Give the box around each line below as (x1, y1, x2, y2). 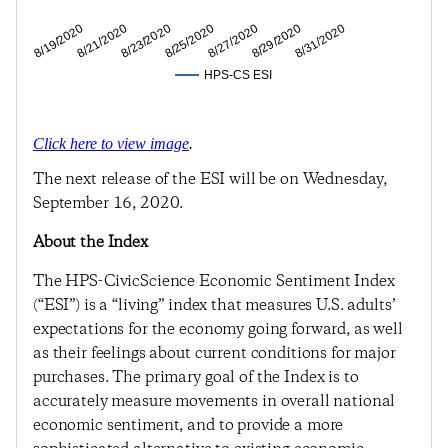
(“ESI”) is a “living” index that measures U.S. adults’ (33, 295, 396, 316)
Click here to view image (33, 135, 189, 152)
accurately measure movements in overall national (33, 391, 396, 412)
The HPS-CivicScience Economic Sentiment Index (33, 271, 395, 292)
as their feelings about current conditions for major (33, 343, 396, 364)
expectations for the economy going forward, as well (33, 319, 403, 340)
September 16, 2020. (33, 193, 184, 214)
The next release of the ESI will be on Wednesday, (33, 169, 388, 190)
